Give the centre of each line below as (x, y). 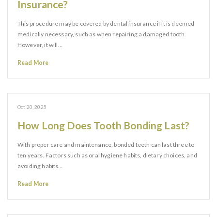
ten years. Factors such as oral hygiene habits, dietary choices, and (107, 155)
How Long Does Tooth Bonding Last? (104, 125)
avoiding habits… (40, 166)
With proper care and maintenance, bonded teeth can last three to (106, 145)
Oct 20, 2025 (32, 107)
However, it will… (40, 45)
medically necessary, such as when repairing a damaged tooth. (102, 34)
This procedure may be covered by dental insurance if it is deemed (106, 23)
